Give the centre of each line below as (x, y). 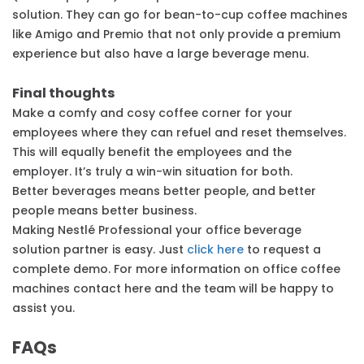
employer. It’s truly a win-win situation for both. (152, 172)
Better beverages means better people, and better (164, 191)
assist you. (43, 308)
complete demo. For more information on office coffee (176, 269)
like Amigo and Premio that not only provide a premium (176, 35)
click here (215, 250)
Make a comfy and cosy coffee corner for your (152, 113)
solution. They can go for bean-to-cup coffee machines (180, 15)
